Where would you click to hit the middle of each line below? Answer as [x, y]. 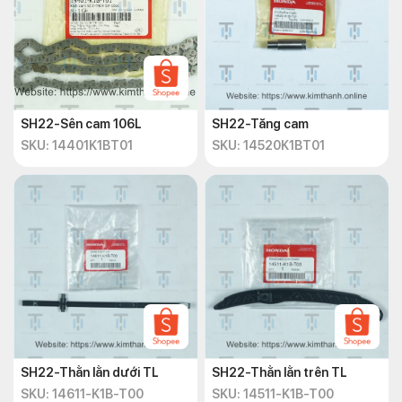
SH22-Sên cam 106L [81, 124]
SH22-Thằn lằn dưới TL [90, 372]
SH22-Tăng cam [261, 124]
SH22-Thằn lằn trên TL [280, 372]
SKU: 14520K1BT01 [268, 145]
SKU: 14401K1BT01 [77, 145]
